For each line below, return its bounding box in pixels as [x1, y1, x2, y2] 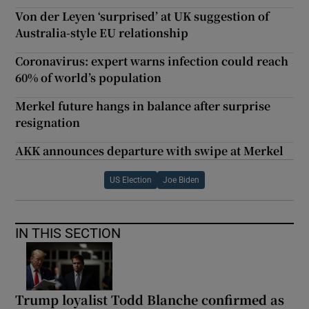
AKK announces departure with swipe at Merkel [15, 142, 284, 159]
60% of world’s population [15, 69, 162, 86]
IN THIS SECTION [15, 226, 121, 240]
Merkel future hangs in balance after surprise [15, 97, 271, 114]
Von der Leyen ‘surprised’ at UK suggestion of [15, 8, 270, 24]
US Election [110, 175, 152, 184]
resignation [15, 114, 81, 130]
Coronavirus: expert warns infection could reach [15, 52, 289, 69]
